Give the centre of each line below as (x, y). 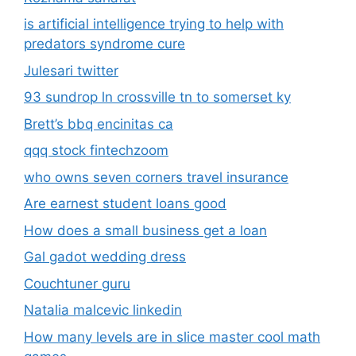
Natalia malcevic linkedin (103, 310)
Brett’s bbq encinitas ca (99, 124)
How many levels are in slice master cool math (172, 337)
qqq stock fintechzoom (96, 151)
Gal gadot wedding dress (105, 257)
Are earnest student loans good (125, 204)
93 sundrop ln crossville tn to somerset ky (157, 97)
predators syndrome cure (104, 44)
